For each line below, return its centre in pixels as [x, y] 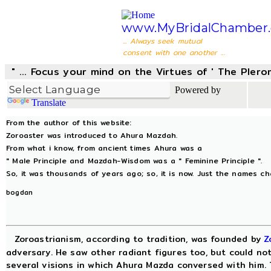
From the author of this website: [69, 122]
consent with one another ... [174, 52]
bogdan [20, 192]
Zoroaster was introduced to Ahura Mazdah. [92, 135]
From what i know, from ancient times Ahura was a [104, 148]
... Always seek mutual [162, 41]
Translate [49, 103]
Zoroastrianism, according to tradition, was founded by [138, 239]
